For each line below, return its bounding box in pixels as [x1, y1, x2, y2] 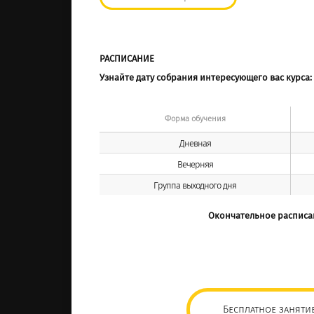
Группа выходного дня [153, 178, 236, 193]
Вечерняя [177, 157, 213, 172]
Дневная [179, 136, 211, 151]
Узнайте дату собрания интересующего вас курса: [100, 70, 312, 86]
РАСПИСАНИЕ [100, 51, 154, 67]
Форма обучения [164, 112, 226, 125]
